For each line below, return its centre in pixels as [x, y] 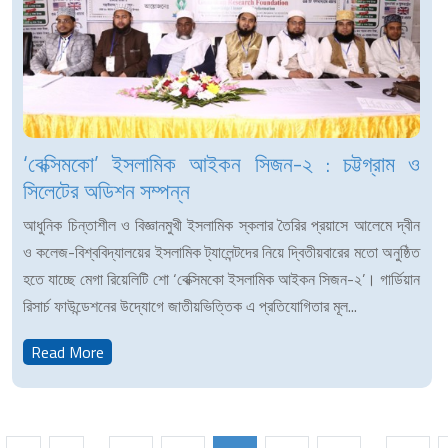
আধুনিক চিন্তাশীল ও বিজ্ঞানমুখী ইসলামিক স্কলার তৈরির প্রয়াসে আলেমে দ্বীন [221, 224]
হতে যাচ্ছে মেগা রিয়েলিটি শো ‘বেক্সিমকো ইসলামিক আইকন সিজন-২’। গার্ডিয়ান [221, 278]
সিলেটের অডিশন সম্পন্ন [107, 190]
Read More [68, 351]
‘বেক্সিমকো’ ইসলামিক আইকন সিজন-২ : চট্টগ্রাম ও [221, 163]
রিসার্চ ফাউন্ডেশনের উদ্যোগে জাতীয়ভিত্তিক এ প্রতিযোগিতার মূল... [190, 305]
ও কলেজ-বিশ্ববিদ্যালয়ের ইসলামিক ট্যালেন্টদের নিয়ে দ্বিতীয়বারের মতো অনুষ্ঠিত [221, 251]
